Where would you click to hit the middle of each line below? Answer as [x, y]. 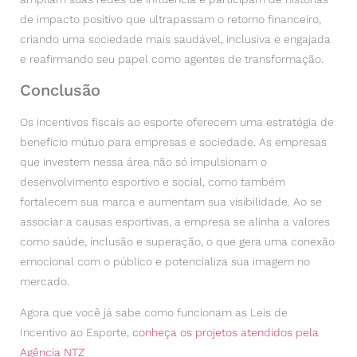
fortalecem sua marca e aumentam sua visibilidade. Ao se [171, 201]
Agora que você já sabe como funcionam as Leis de [154, 313]
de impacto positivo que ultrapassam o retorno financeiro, [171, 19]
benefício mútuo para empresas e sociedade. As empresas [173, 141]
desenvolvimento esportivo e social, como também [153, 181]
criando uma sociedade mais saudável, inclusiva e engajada [175, 39]
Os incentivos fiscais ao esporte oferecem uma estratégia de [177, 122]
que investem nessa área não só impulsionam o [143, 161]
